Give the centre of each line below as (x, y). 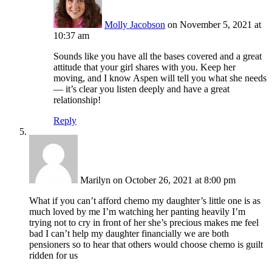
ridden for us (53, 256)
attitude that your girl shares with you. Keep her (144, 67)
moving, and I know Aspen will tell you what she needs (160, 78)
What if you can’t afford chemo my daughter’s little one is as (145, 201)
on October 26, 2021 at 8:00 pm (174, 180)
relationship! (77, 100)
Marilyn (95, 180)
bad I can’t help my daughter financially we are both (129, 234)
